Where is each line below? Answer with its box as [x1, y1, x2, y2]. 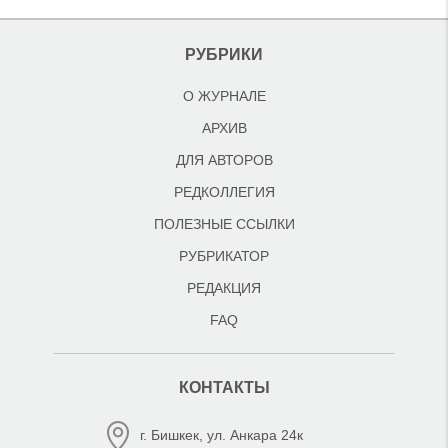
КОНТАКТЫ [178, 379, 270, 396]
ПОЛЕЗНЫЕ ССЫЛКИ [153, 216, 295, 232]
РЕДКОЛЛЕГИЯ [173, 184, 275, 200]
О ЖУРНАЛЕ [182, 88, 266, 104]
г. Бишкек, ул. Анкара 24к [140, 427, 303, 443]
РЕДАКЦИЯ [187, 280, 261, 296]
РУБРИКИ [185, 46, 263, 63]
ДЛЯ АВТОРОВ [175, 152, 273, 168]
